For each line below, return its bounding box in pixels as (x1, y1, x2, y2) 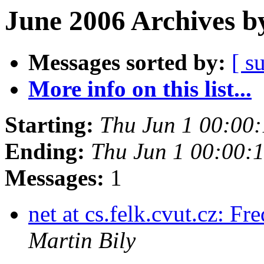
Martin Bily (28, 227, 136, 253)
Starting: (5, 112, 94, 138)
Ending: (5, 138, 85, 164)
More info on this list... (28, 76, 252, 102)
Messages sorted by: (28, 49, 226, 75)
